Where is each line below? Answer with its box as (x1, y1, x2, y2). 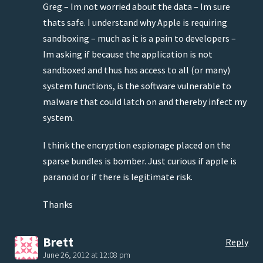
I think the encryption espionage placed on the (43, 139, 231, 151)
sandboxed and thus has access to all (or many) (43, 64, 230, 76)
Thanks (43, 198, 73, 211)
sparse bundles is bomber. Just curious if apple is (43, 155, 237, 167)
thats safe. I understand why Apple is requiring (43, 16, 227, 29)
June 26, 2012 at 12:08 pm (43, 249, 130, 261)
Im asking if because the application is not (43, 48, 213, 60)
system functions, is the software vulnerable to (43, 80, 231, 92)
